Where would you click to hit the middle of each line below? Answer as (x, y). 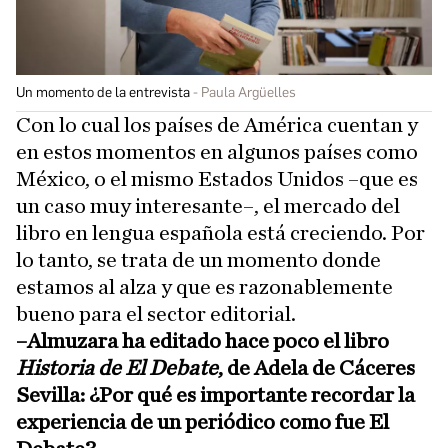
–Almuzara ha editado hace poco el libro (202, 341)
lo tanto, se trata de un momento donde (198, 260)
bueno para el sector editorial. (156, 314)
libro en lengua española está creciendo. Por (220, 233)
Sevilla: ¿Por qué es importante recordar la (215, 395)
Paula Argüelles (248, 93)
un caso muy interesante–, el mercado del (208, 206)
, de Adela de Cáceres (316, 368)
